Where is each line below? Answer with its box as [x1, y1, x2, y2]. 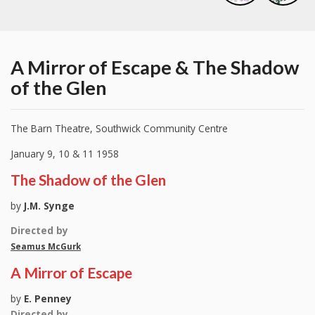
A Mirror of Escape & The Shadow [11, 56, 300, 79]
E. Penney [21, 292, 72, 306]
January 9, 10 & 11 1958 [11, 146, 119, 160]
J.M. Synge [24, 198, 75, 212]
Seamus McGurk [11, 241, 81, 252]
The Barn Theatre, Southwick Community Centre [11, 122, 228, 136]
